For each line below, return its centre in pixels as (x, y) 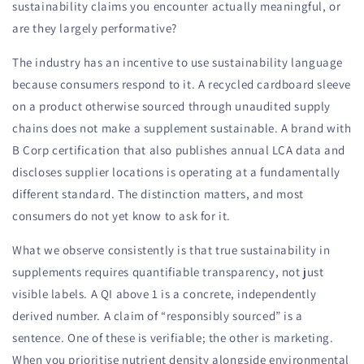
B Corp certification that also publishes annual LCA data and (179, 149)
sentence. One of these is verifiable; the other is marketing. (173, 337)
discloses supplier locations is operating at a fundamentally (177, 171)
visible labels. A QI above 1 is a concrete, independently (165, 293)
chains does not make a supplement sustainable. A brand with (182, 128)
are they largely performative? (95, 28)
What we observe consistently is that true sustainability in (171, 249)
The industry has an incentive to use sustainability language (178, 62)
